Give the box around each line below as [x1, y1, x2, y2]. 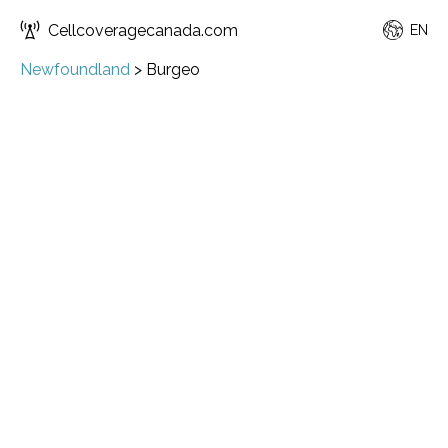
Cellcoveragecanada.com [48, 20, 238, 40]
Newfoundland [20, 60, 130, 79]
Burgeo [146, 60, 200, 79]
